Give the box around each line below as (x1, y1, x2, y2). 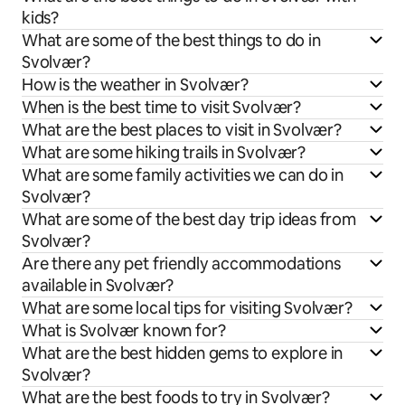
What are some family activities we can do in (22, 164, 344, 185)
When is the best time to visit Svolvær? (22, 96, 301, 118)
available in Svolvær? (22, 274, 174, 296)
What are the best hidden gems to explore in (22, 342, 344, 363)
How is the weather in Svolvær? (22, 73, 249, 95)
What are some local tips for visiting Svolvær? (22, 297, 353, 318)
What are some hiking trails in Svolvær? (22, 141, 306, 163)
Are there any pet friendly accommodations (22, 252, 341, 274)
